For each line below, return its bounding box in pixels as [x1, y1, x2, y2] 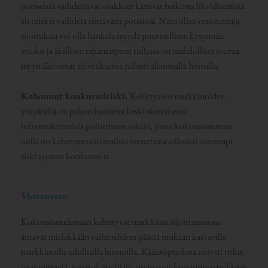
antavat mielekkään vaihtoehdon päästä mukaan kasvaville [20, 230, 226, 243]
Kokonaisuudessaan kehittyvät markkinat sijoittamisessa [20, 215, 221, 229]
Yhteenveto [20, 190, 67, 203]
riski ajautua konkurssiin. [20, 149, 112, 162]
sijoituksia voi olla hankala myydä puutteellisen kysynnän [20, 29, 224, 42]
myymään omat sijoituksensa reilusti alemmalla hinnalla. [20, 59, 220, 72]
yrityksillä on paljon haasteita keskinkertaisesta [20, 104, 186, 117]
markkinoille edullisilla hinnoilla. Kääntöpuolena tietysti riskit [20, 245, 243, 258]
